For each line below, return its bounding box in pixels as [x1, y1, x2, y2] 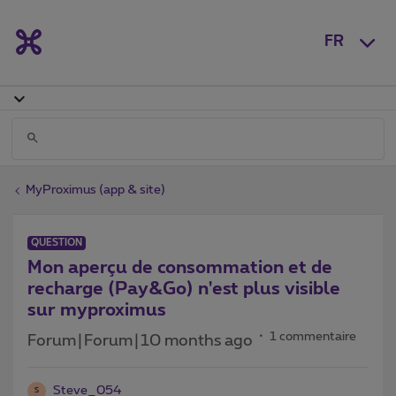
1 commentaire [270, 330, 356, 343]
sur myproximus [27, 301, 166, 319]
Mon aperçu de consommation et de [27, 258, 332, 277]
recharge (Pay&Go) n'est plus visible [27, 279, 340, 298]
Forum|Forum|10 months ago [27, 332, 253, 349]
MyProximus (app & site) [26, 183, 165, 196]
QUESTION [31, 237, 82, 247]
